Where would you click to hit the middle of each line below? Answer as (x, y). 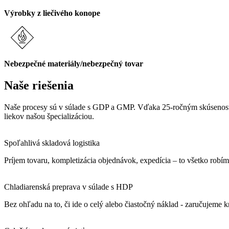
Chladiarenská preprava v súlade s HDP (68, 187)
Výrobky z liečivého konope (52, 13)
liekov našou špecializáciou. (49, 117)
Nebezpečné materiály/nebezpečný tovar (74, 64)
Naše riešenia (39, 86)
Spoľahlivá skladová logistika (52, 143)
